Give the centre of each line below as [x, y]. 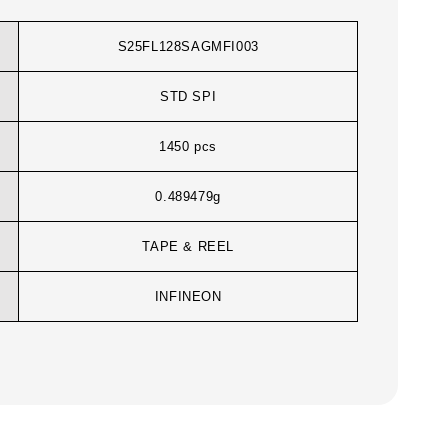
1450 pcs [188, 147]
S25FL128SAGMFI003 [188, 47]
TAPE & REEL [188, 247]
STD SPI [188, 97]
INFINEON [188, 297]
